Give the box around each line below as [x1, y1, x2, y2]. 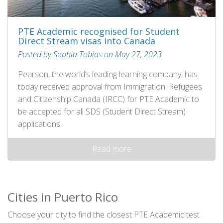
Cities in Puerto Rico [7, 189, 118, 206]
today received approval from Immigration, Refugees [18, 81, 202, 93]
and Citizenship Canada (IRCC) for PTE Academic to [18, 94, 199, 105]
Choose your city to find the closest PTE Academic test [7, 209, 200, 221]
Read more [92, 143, 131, 155]
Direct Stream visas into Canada [18, 35, 155, 47]
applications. [18, 118, 66, 130]
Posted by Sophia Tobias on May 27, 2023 [18, 49, 162, 60]
